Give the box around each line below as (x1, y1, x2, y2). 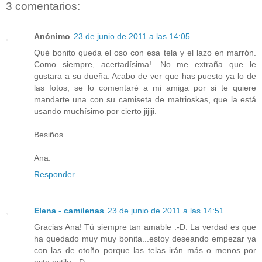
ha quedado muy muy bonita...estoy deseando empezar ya (34, 233, 256, 243)
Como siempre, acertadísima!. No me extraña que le (34, 59, 256, 69)
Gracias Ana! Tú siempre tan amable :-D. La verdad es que (34, 222, 256, 232)
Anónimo (34, 31, 70, 41)
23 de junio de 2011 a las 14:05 (74, 31, 190, 41)
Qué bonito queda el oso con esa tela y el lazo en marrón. (34, 47, 256, 57)
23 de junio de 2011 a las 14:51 (108, 205, 224, 215)
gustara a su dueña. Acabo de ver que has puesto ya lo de (34, 71, 256, 81)
